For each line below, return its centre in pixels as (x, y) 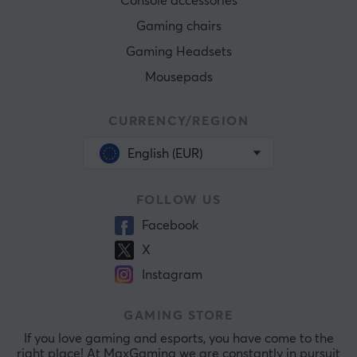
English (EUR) (165, 153)
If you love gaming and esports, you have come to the (178, 338)
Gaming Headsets (178, 51)
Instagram (172, 275)
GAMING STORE (178, 315)
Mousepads (178, 77)
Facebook (170, 225)
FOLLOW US (178, 200)
